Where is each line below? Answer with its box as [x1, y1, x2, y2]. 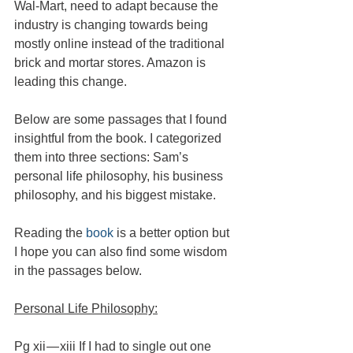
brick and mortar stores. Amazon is [14, 55, 209, 69]
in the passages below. [14, 263, 142, 277]
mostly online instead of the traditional [14, 36, 228, 50]
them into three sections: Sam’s [14, 150, 191, 164]
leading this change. [14, 74, 127, 88]
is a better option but [113, 225, 232, 240]
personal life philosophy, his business [14, 169, 226, 183]
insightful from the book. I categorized [14, 131, 225, 145]
